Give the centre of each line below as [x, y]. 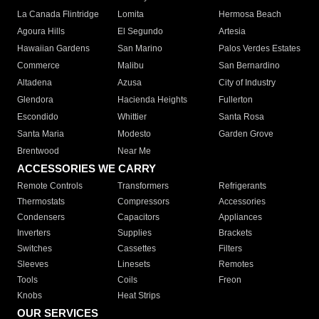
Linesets [134, 265]
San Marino [140, 49]
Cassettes [137, 249]
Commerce [38, 66]
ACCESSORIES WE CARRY [87, 169]
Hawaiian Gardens [53, 49]
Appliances [240, 218]
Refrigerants [242, 186]
